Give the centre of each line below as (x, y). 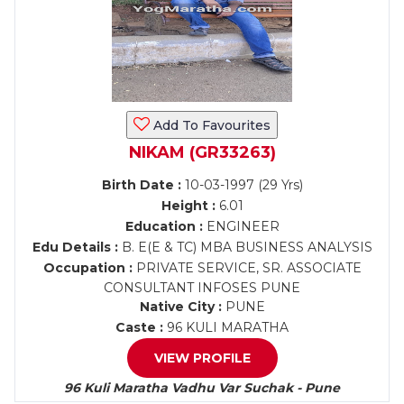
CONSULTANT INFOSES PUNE (202, 288)
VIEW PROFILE (202, 358)
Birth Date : (141, 185)
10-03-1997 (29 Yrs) (242, 185)
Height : (188, 206)
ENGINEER (241, 226)
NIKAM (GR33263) (202, 152)
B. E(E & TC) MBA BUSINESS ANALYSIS (245, 247)
